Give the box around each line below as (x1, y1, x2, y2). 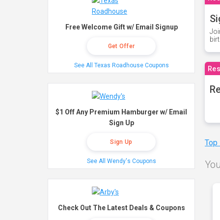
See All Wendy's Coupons (86, 158, 156, 165)
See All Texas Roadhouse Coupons (74, 62, 169, 69)
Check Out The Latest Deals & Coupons (57, 204, 185, 212)
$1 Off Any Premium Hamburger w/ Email (55, 108, 187, 116)
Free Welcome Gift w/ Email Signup (65, 23, 178, 31)
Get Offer (108, 43, 135, 50)
